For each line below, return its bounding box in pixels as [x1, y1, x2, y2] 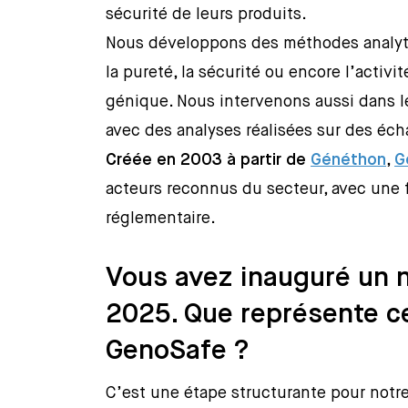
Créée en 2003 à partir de [106, 152, 311, 169]
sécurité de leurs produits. [106, 6, 308, 24]
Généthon [311, 152, 387, 169]
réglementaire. [106, 210, 217, 228]
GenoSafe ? [106, 338, 250, 366]
